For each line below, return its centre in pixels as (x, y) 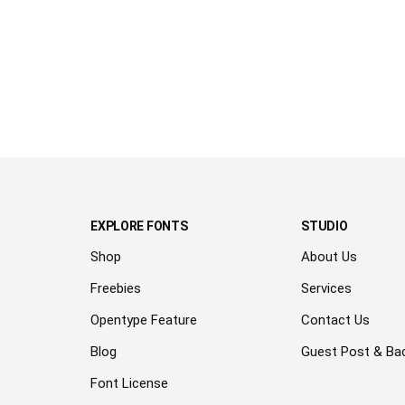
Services (327, 288)
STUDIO (325, 226)
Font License (130, 383)
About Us (330, 256)
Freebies (116, 288)
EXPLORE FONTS (139, 226)
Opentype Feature (144, 320)
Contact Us (336, 320)
